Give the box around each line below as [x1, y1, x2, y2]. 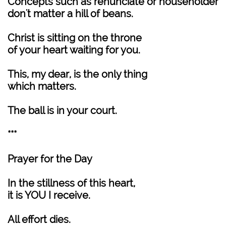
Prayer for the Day [8, 153, 92, 165]
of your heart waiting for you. [8, 44, 140, 56]
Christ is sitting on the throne [8, 32, 142, 44]
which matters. [8, 80, 76, 92]
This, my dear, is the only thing [8, 68, 147, 80]
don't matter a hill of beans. [8, 8, 133, 20]
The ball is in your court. [8, 104, 117, 117]
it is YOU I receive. [8, 189, 90, 201]
